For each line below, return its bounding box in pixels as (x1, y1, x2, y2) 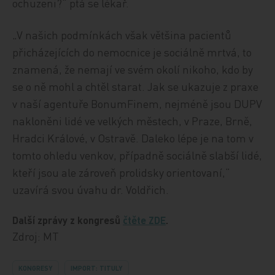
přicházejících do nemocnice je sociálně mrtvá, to (12, 45, 252, 59)
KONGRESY (18, 264, 53, 273)
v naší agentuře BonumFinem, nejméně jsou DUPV (12, 96, 263, 110)
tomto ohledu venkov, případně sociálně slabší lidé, (12, 148, 263, 162)
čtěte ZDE (123, 214, 166, 227)
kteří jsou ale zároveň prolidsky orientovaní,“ (12, 165, 231, 179)
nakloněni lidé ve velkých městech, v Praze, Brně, (12, 114, 253, 128)
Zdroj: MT (12, 229, 60, 243)
